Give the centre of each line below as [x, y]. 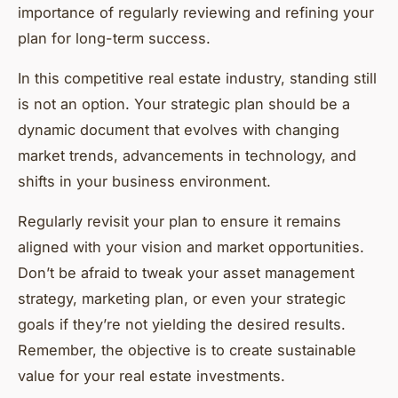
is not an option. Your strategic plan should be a [184, 103]
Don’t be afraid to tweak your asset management [186, 272]
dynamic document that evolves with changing [179, 129]
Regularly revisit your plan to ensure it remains [179, 221]
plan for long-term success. [114, 38]
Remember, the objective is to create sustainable [187, 350]
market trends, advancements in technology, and [187, 155]
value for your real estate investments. [151, 375]
